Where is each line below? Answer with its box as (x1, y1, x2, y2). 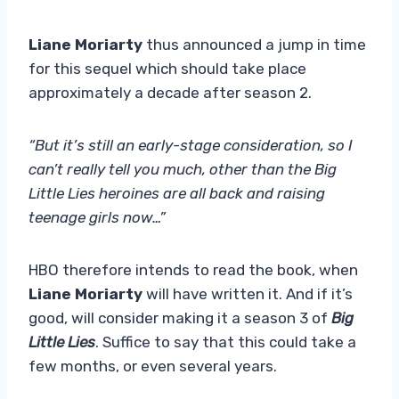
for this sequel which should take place (28, 59, 306, 77)
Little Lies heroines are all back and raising (28, 183, 325, 202)
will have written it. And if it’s (142, 284, 353, 303)
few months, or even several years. (28, 356, 277, 375)
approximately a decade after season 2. (28, 83, 312, 102)
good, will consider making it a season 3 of (28, 308, 331, 327)
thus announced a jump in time (142, 35, 366, 53)
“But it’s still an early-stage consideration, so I (28, 135, 353, 154)
